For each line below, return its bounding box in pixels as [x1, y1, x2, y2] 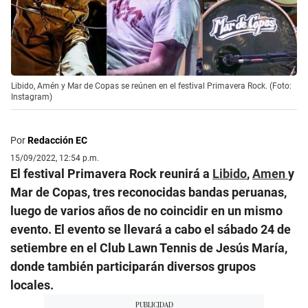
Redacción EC [27, 135, 87, 146]
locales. [10, 278, 54, 293]
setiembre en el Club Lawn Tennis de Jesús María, [10, 241, 287, 256]
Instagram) [11, 92, 52, 102]
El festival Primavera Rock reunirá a [10, 166, 212, 181]
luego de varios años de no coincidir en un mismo [10, 203, 283, 219]
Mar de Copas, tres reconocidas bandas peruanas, [10, 185, 287, 200]
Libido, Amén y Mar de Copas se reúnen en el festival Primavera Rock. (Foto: [11, 81, 291, 91]
